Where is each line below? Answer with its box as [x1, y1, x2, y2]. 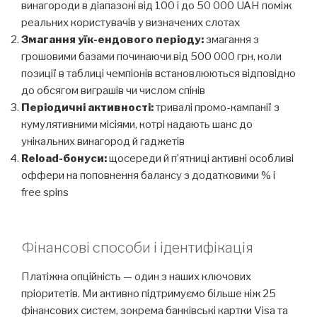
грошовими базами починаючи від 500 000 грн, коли [21, 50, 282, 63]
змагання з [204, 33, 259, 46]
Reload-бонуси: [21, 151, 107, 165]
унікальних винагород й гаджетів [21, 134, 185, 148]
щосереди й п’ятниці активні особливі [107, 151, 294, 165]
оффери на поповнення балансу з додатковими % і [21, 168, 275, 182]
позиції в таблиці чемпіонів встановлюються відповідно [21, 67, 296, 80]
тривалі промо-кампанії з [154, 100, 279, 114]
